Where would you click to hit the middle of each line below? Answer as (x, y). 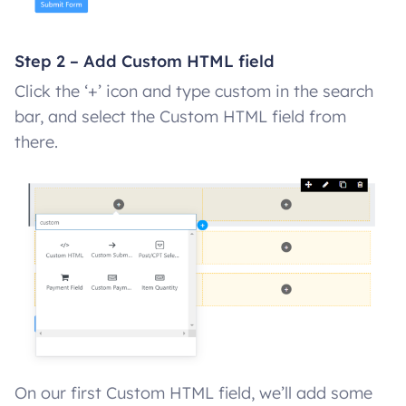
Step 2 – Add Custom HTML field (145, 61)
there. (36, 141)
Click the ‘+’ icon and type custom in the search (194, 91)
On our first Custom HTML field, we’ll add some (193, 393)
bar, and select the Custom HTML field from (180, 116)
